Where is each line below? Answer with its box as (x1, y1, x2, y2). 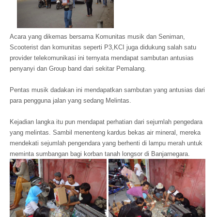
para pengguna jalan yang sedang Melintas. (10, 97, 131, 104)
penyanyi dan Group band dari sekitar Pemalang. (10, 65, 148, 72)
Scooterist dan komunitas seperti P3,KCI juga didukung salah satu (10, 44, 196, 51)
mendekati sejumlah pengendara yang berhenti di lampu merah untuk (10, 139, 202, 147)
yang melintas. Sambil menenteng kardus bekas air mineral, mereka (10, 129, 201, 136)
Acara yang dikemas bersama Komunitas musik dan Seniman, (10, 33, 185, 40)
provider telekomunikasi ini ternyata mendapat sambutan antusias (10, 54, 194, 62)
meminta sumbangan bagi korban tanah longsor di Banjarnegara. (10, 150, 190, 157)
